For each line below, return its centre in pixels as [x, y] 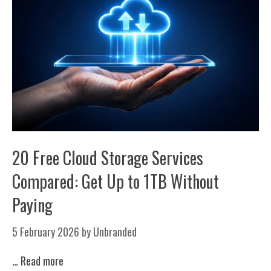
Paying [32, 204]
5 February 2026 [46, 231]
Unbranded [115, 231]
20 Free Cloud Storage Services [108, 157]
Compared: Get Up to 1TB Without [116, 181]
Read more [42, 260]
